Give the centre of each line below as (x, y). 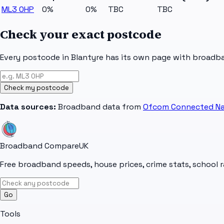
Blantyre (87, 57)
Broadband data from (98, 107)
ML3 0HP (18, 9)
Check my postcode (36, 88)
